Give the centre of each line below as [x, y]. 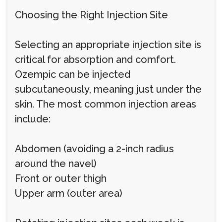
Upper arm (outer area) [69, 193]
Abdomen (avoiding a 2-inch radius [94, 149]
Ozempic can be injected [73, 74]
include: [33, 119]
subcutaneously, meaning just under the [108, 89]
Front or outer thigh [61, 178]
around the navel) [56, 164]
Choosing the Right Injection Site [91, 15]
